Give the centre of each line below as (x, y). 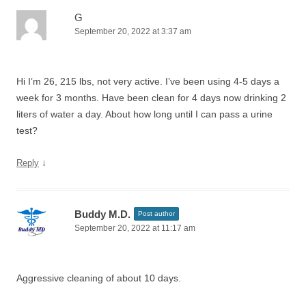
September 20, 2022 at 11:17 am (135, 228)
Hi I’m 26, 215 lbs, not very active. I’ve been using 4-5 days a (148, 81)
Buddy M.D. (102, 214)
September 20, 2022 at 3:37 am (133, 31)
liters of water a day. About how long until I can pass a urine (144, 114)
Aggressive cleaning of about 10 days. (99, 278)
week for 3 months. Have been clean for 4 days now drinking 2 (151, 98)
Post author (156, 213)
